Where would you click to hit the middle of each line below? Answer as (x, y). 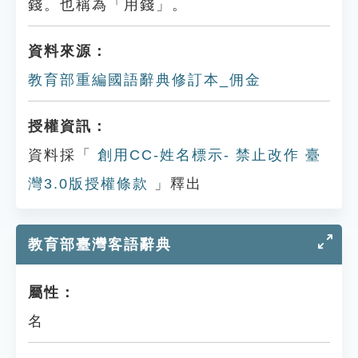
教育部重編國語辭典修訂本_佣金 (145, 80)
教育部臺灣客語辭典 (100, 245)
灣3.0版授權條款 (88, 184)
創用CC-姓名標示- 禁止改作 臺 (207, 155)
